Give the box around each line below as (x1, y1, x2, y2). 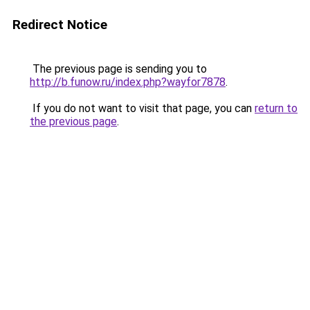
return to (255, 102, 298, 115)
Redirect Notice (12, 17, 107, 33)
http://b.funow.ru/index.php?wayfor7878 (30, 75, 226, 89)
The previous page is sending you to (30, 62, 207, 75)
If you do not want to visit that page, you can (30, 102, 255, 115)
